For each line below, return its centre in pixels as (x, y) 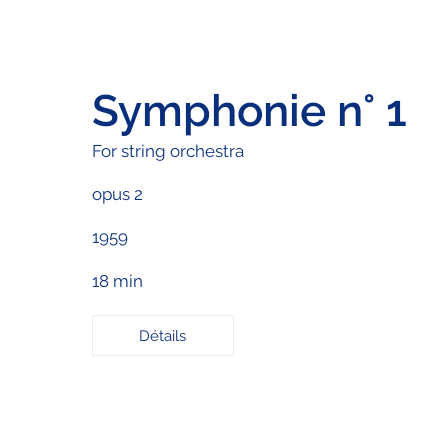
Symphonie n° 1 (249, 110)
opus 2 (117, 193)
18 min (117, 280)
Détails (163, 335)
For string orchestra (167, 150)
